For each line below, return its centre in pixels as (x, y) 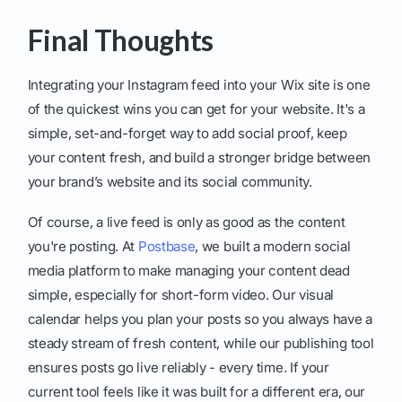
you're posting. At (83, 247)
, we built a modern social (273, 247)
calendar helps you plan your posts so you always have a (200, 319)
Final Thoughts (121, 40)
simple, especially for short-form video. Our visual (181, 295)
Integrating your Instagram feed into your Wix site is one (199, 85)
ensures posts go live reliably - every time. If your (178, 368)
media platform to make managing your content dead (188, 271)
